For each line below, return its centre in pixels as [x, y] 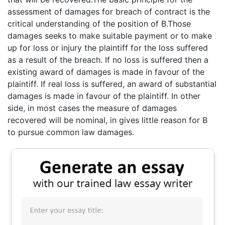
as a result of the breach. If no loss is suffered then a [108, 60]
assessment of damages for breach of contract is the [109, 11]
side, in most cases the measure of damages [92, 108]
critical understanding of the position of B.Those [99, 23]
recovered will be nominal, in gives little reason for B [107, 120]
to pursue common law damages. [71, 132]
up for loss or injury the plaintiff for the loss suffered [108, 47]
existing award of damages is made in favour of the [106, 72]
